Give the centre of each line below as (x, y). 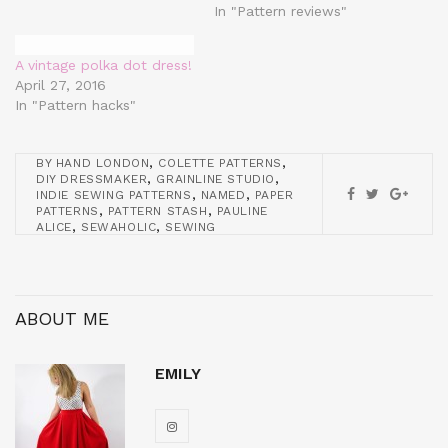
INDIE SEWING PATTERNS (114, 194)
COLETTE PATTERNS (220, 162)
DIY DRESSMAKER (92, 178)
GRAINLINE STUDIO (216, 178)
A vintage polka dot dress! (103, 64)
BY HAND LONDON (93, 162)
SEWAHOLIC (119, 226)
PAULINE (242, 210)
